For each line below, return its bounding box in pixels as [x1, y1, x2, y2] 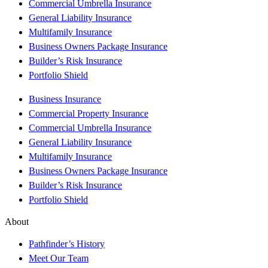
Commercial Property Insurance [29, 108, 148, 119]
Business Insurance [29, 94, 101, 105]
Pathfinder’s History [29, 239, 105, 249]
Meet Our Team [29, 253, 89, 264]
